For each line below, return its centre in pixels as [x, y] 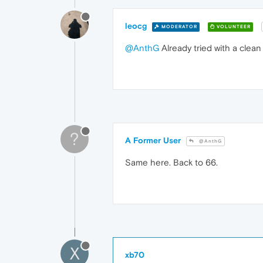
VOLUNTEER [233, 26]
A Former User [153, 141]
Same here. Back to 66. [171, 163]
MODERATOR [178, 26]
